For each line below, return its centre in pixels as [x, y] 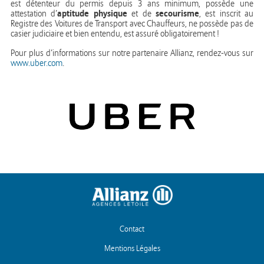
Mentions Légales [132, 248]
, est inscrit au [226, 14]
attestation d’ [34, 14]
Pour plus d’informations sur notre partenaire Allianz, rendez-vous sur [132, 53]
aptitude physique [92, 13]
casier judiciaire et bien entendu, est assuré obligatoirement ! [115, 34]
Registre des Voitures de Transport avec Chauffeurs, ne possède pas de [132, 24]
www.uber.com [37, 63]
